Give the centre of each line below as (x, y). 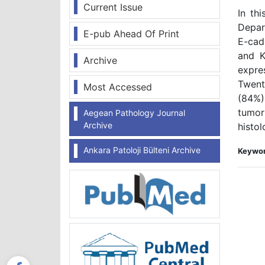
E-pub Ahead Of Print (131, 34)
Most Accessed (118, 87)
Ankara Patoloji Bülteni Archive (142, 150)
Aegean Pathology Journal (134, 113)
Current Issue (113, 7)
